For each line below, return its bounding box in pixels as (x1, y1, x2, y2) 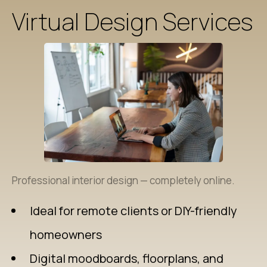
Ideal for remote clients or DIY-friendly (30, 203, 237, 219)
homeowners (30, 226, 102, 243)
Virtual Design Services (12, 5, 253, 38)
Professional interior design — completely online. (12, 173, 235, 187)
